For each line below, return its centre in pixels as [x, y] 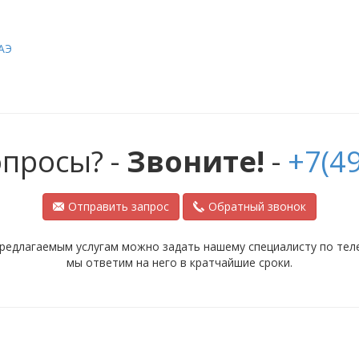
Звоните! [195, 162]
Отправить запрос [119, 207]
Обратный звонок [257, 207]
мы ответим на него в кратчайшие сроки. [179, 263]
